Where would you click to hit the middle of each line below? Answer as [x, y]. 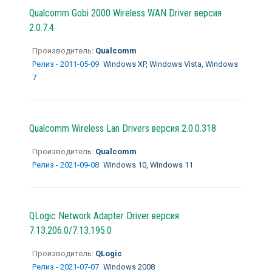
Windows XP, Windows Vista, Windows [170, 64]
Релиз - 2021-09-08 [66, 165]
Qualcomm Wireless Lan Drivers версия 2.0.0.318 [122, 128]
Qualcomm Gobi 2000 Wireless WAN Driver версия [125, 13]
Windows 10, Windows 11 [148, 165]
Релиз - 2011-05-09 [66, 64]
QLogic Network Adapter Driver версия [104, 216]
